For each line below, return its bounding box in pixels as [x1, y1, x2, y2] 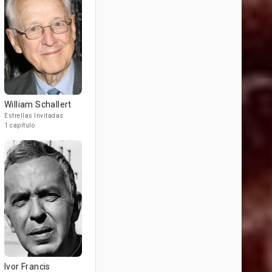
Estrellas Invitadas [4, 112, 64, 119]
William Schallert [4, 100, 72, 109]
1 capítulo [4, 122, 35, 129]
